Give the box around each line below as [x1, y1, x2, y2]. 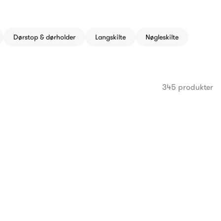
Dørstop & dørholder [13, 32, 75, 41]
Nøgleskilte [146, 32, 179, 41]
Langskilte [95, 32, 126, 41]
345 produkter [162, 82, 213, 92]
